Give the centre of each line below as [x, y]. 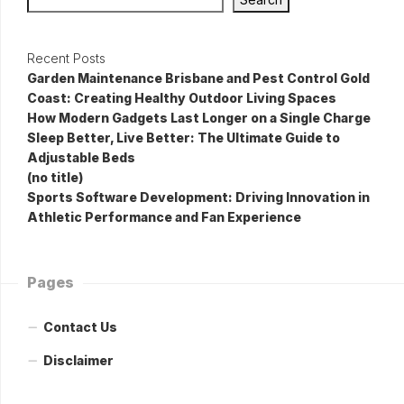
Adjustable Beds [81, 157]
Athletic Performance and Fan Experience [164, 216]
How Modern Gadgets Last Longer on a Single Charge [199, 117]
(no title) [55, 177]
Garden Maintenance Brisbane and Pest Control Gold [198, 78]
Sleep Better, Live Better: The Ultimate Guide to [184, 137]
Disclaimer [78, 360]
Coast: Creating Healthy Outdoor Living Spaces [182, 97]
